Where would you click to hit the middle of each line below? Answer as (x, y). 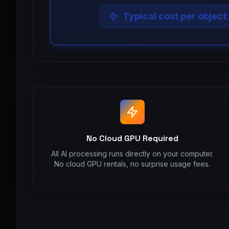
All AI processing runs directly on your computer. (132, 154)
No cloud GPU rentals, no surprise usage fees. (132, 164)
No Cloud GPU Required (132, 138)
